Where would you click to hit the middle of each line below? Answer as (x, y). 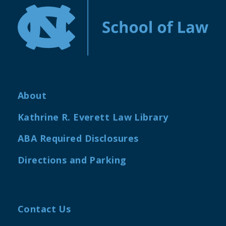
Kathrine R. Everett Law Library (93, 117)
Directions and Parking (72, 160)
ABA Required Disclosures (78, 138)
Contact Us (44, 209)
